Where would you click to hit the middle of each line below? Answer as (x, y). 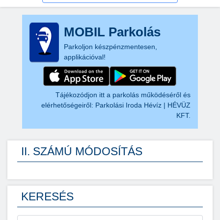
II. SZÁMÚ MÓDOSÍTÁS (82, 151)
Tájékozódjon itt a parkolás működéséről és (123, 95)
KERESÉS (47, 196)
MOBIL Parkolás (112, 32)
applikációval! (84, 57)
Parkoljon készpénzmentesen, (110, 47)
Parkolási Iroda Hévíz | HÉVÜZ (143, 105)
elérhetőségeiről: (69, 105)
